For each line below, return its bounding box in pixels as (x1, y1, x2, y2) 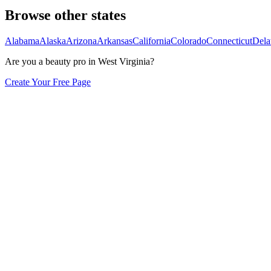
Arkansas (97, 36, 132, 47)
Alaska (39, 36, 66, 47)
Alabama (5, 36, 39, 47)
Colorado (171, 36, 206, 47)
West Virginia (98, 56, 150, 67)
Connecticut (206, 36, 252, 47)
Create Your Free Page (5, 77, 91, 88)
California (132, 36, 171, 47)
